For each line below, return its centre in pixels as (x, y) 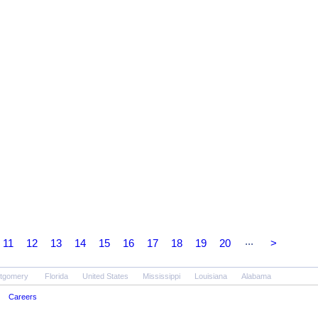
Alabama (256, 276)
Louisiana (211, 276)
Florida (56, 276)
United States (105, 276)
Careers (23, 297)
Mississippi (161, 276)
